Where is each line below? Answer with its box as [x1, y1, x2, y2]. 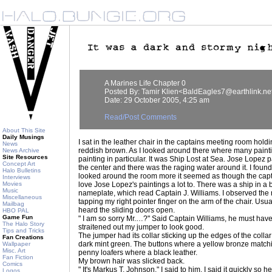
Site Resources [2, 154, 48, 160]
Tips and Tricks [2, 227, 44, 234]
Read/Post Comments [104, 113, 177, 121]
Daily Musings [2, 134, 44, 140]
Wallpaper [2, 240, 30, 247]
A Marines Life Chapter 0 [104, 79, 186, 87]
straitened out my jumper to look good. [78, 223, 204, 231]
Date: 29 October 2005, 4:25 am [104, 96, 209, 104]
